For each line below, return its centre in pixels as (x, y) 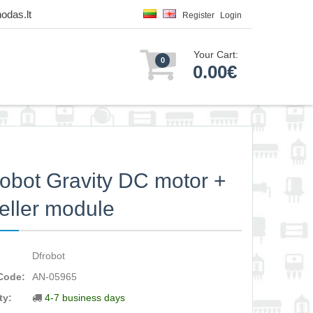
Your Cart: (216, 54)
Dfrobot (49, 256)
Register (198, 15)
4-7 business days (85, 298)
